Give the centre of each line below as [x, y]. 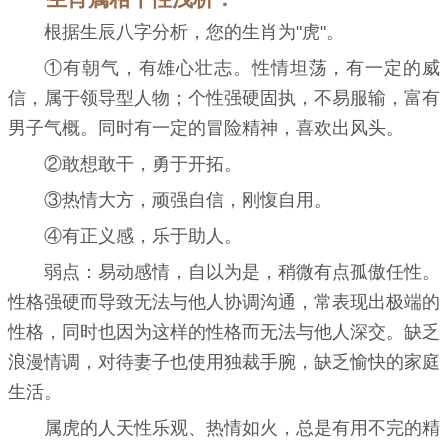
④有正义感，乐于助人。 [143, 236]
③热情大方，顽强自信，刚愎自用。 [188, 200]
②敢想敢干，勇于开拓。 [143, 164]
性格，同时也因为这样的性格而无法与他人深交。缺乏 [224, 332]
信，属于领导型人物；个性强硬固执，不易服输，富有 [224, 98]
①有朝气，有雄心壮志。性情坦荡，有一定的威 [242, 68]
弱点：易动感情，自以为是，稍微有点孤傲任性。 [242, 272]
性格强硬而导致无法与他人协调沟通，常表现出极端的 [224, 302]
